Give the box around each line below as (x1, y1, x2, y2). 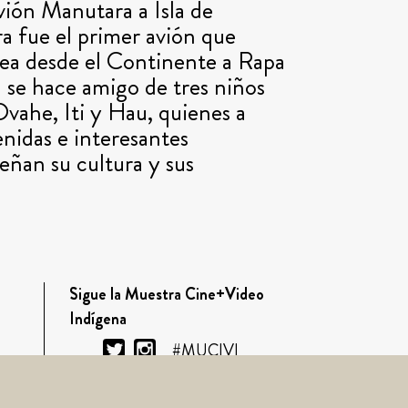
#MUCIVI (171, 338, 239, 362)
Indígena (68, 306, 127, 331)
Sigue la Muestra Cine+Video (68, 281, 264, 306)
